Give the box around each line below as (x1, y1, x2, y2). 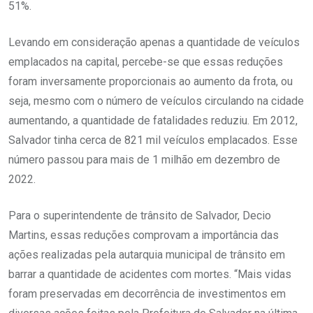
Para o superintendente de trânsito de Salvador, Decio (8, 209, 271, 223)
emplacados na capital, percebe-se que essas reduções (8, 55, 283, 69)
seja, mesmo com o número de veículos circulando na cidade (8, 94, 304, 108)
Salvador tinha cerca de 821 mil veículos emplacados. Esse (8, 133, 298, 147)
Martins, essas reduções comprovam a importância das (8, 228, 279, 242)
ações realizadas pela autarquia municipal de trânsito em (8, 248, 285, 262)
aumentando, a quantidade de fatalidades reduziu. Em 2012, (8, 114, 298, 128)
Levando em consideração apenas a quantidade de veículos (8, 36, 300, 50)
